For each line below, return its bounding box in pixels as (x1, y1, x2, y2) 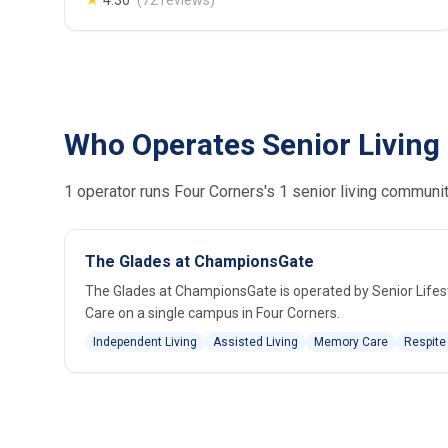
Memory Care (314, 335, 388, 350)
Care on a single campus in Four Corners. (85, 305, 340, 322)
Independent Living (93, 335, 197, 350)
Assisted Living (213, 335, 298, 350)
